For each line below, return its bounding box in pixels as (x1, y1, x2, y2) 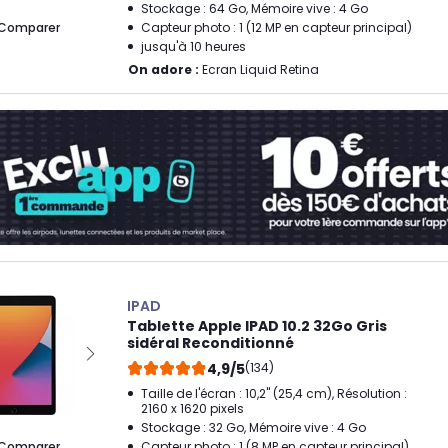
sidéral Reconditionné (127, 333, 294, 353)
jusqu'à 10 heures (141, 38, 246, 55)
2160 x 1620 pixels (141, 400, 244, 417)
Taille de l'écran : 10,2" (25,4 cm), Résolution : (141, 385, 407, 402)
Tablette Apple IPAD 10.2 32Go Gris (127, 316, 387, 336)
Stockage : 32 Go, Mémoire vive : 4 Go (141, 419, 366, 436)
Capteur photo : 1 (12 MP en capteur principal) (141, 19, 412, 36)
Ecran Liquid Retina (199, 61, 319, 78)
